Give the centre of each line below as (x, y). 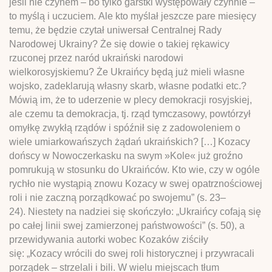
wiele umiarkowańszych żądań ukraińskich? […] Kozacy (130, 141)
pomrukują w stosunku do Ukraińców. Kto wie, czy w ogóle (134, 169)
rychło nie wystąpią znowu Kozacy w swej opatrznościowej (136, 183)
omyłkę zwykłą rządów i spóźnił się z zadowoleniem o (125, 127)
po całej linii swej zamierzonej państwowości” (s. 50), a (127, 225)
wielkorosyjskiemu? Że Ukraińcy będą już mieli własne (127, 72)
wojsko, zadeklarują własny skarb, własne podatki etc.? (128, 86)
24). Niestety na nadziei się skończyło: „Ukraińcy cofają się (135, 211)
